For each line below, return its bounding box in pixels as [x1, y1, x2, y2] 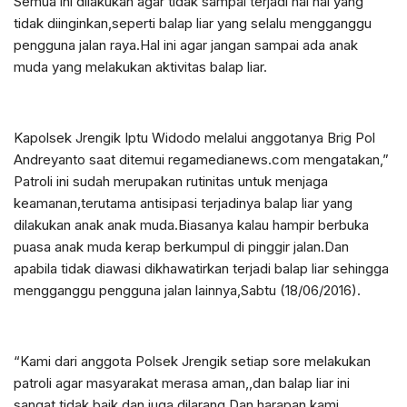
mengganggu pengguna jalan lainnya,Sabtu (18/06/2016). [14, 282, 361, 300]
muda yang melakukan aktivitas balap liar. [14, 58, 267, 76]
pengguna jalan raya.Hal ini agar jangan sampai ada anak [14, 36, 358, 55]
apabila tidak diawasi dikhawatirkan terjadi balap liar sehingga [14, 260, 389, 278]
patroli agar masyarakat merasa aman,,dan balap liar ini [14, 374, 350, 392]
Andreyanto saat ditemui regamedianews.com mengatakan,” [14, 151, 389, 169]
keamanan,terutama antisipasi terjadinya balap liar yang [14, 194, 352, 213]
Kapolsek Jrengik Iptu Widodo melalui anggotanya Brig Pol [14, 129, 375, 147]
